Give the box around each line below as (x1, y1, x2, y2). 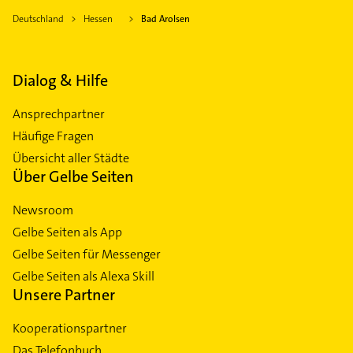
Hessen (84, 12, 113, 25)
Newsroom (13, 201, 73, 218)
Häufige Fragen (13, 127, 94, 144)
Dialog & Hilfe (13, 69, 108, 91)
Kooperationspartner (13, 319, 127, 336)
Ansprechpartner (13, 105, 105, 122)
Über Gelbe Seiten (13, 165, 134, 187)
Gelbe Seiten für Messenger (13, 245, 161, 262)
